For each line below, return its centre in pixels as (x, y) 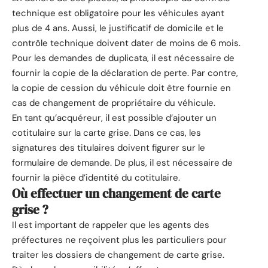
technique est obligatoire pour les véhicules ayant (118, 13)
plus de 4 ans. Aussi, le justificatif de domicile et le (118, 28)
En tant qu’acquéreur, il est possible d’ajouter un (114, 118)
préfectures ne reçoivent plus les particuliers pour (119, 240)
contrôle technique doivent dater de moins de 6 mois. (126, 43)
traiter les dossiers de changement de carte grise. (118, 255)
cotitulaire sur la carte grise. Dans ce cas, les (106, 133)
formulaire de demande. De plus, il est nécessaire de (122, 163)
